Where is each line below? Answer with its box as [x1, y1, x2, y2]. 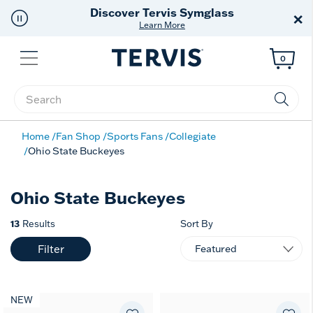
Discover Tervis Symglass [90, 5, 234, 20]
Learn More [139, 20, 185, 30]
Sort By [180, 218, 213, 229]
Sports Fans [107, 130, 163, 143]
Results [22, 218, 55, 229]
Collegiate [169, 130, 216, 143]
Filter [37, 242, 64, 256]
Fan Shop [56, 130, 101, 143]
